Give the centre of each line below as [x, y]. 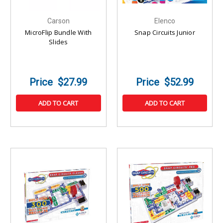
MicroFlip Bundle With [58, 33]
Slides [58, 42]
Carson [58, 21]
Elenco [165, 21]
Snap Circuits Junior [165, 33]
